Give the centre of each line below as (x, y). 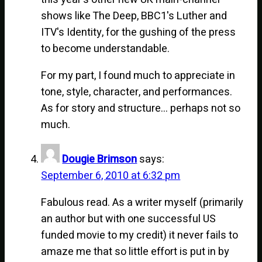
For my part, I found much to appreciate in (138, 75)
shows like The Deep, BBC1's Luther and (134, 16)
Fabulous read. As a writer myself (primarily (142, 202)
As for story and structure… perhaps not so (141, 108)
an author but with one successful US (129, 219)
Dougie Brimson (100, 159)
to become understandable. (106, 49)
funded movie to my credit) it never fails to (140, 235)
